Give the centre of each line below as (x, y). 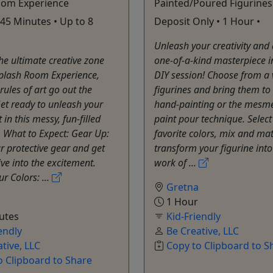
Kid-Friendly (193, 216)
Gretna (183, 187)
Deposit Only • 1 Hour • (207, 21)
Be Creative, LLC (203, 231)
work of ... (176, 162)
